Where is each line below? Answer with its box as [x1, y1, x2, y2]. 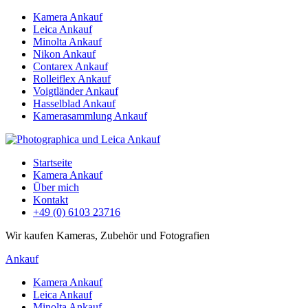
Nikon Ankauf [33, 48, 96, 60]
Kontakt [33, 194, 68, 206]
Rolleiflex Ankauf [33, 73, 111, 85]
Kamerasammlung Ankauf [33, 110, 147, 122]
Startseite [33, 157, 72, 168]
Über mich [33, 181, 79, 193]
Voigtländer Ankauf [33, 85, 118, 97]
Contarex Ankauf [33, 60, 108, 72]
